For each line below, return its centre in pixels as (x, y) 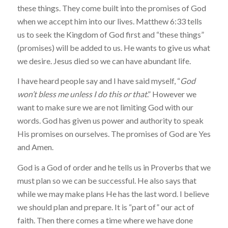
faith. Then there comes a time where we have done (105, 220)
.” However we (172, 94)
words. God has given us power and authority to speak (110, 121)
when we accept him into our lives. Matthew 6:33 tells (109, 21)
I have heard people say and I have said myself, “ (98, 81)
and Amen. (35, 147)
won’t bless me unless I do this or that (82, 94)
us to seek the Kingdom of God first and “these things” (110, 34)
